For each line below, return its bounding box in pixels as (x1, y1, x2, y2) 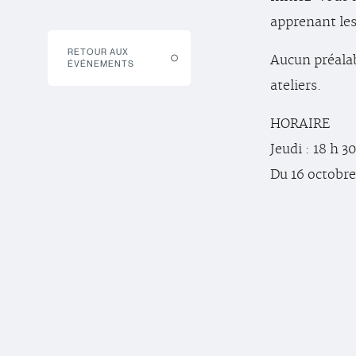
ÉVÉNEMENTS (68, 58, 134, 70)
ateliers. (270, 78, 322, 94)
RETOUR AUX (68, 46, 129, 58)
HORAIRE (270, 116, 330, 132)
